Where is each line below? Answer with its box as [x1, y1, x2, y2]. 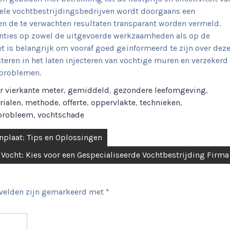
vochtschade [37, 110, 84, 120]
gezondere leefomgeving [113, 85, 206, 95]
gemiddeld [68, 85, 109, 95]
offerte [63, 98, 87, 107]
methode [25, 98, 59, 107]
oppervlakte [91, 98, 136, 107]
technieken [140, 98, 180, 107]
